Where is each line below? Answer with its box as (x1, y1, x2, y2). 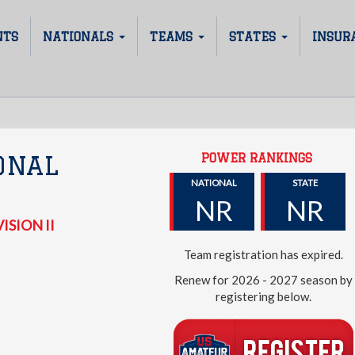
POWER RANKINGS (201, 151, 313, 165)
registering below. (216, 288, 312, 303)
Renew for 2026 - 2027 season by (174, 272, 353, 287)
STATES (229, 29, 280, 44)
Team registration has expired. (184, 247, 344, 261)
